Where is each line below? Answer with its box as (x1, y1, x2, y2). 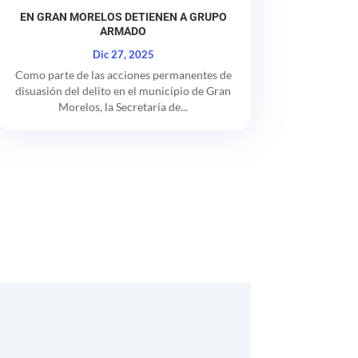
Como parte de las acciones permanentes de (14, 67, 232, 82)
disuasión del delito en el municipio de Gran (15, 83, 232, 97)
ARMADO (100, 24, 147, 38)
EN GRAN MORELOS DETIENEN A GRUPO (19, 10, 227, 23)
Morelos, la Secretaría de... (58, 99, 189, 113)
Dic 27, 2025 (92, 47, 154, 61)
